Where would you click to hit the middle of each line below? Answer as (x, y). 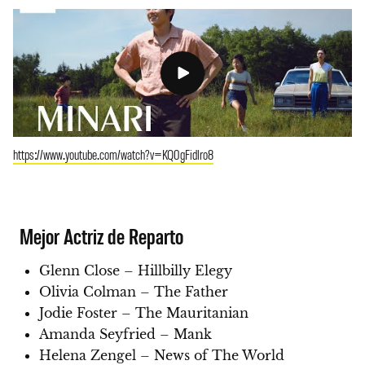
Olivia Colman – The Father (134, 292)
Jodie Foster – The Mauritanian (144, 313)
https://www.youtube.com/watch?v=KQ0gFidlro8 (113, 154)
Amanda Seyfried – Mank (125, 334)
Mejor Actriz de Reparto (102, 236)
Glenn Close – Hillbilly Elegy (136, 271)
